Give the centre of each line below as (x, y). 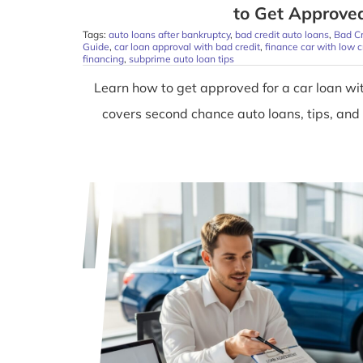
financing (103, 59)
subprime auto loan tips (181, 59)
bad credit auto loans (282, 35)
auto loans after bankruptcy (169, 35)
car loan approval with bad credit (187, 47)
